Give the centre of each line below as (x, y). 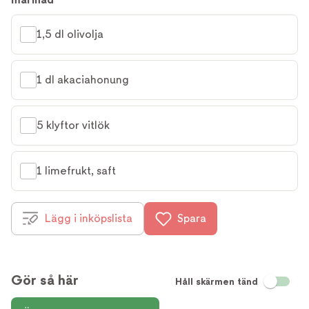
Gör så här (45, 280)
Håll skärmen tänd (217, 282)
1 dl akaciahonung (83, 80)
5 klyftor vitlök (73, 126)
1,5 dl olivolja (70, 34)
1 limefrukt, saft (76, 171)
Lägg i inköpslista (89, 219)
